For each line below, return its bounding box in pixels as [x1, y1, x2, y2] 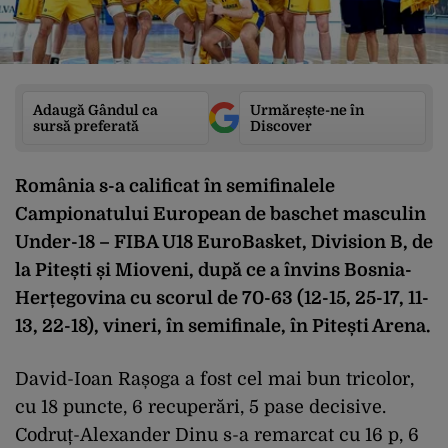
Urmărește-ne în [250, 101, 364, 118]
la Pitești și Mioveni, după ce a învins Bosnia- [15, 259, 412, 280]
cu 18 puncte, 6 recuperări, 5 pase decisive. [15, 396, 386, 417]
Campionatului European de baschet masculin [15, 203, 426, 224]
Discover [250, 117, 312, 134]
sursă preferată [33, 117, 139, 134]
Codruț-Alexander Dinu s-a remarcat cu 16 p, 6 [15, 424, 419, 445]
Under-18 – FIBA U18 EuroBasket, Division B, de [15, 231, 433, 252]
